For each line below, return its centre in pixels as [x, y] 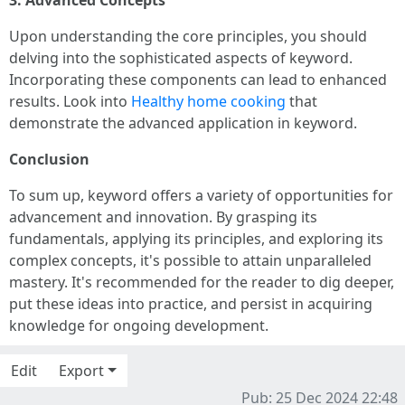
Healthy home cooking [208, 101]
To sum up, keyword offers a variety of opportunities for [201, 195]
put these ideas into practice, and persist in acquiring [191, 304]
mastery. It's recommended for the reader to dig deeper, [202, 282]
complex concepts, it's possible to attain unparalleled [190, 260]
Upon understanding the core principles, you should [188, 36]
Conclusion [49, 159]
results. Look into [70, 101]
